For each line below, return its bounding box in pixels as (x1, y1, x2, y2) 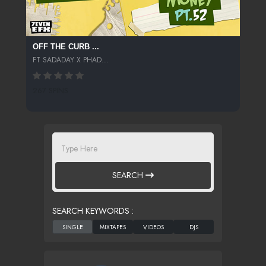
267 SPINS (32, 85, 68, 97)
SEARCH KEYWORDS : (52, 204, 134, 217)
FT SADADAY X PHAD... (32, 54, 109, 65)
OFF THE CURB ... (32, 42, 99, 52)
